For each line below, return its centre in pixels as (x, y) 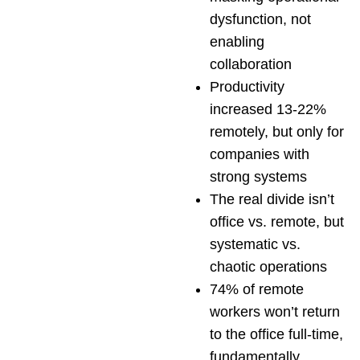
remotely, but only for (277, 131)
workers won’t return (275, 311)
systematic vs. (255, 244)
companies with (260, 154)
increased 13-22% (268, 109)
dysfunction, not (260, 19)
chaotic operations (268, 266)
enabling (237, 41)
